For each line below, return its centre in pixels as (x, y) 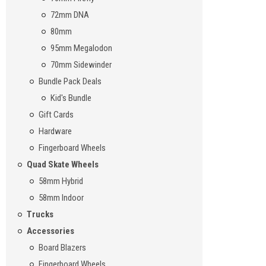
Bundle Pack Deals (70, 82)
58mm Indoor (61, 198)
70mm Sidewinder (81, 65)
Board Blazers (62, 248)
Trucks (40, 215)
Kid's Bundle (71, 98)
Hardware (55, 132)
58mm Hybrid (61, 181)
